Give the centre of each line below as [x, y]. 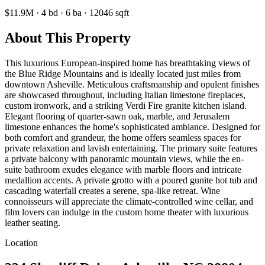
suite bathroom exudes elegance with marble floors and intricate [123, 169]
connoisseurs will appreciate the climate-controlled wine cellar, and [129, 201]
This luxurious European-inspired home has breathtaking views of [127, 63]
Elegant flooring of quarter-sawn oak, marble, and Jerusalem [117, 116]
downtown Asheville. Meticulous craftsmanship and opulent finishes [132, 84]
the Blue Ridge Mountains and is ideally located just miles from [123, 73]
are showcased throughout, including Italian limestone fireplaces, [125, 95]
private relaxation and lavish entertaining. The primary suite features [131, 148]
